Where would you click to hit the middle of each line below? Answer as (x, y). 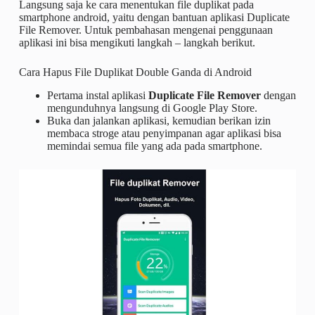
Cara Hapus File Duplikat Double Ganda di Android (135, 72)
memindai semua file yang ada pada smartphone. (154, 146)
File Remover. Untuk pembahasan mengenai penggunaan (146, 30)
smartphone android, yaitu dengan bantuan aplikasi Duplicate (154, 18)
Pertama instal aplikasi (97, 96)
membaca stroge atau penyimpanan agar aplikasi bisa (164, 134)
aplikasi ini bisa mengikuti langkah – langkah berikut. (137, 43)
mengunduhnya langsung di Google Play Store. (152, 108)
